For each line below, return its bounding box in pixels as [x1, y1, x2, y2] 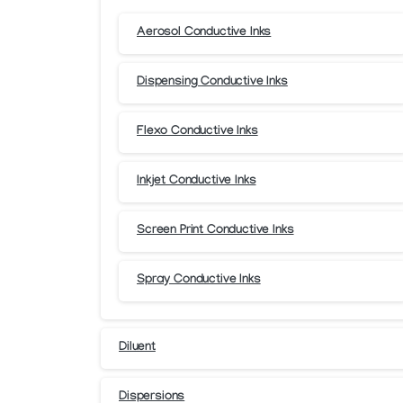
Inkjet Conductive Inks [137, 175, 256, 190]
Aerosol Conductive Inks [137, 26, 272, 41]
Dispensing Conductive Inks [137, 76, 288, 91]
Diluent [119, 341, 156, 356]
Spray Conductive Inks [137, 273, 261, 289]
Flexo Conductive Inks [137, 125, 258, 140]
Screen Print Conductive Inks [137, 224, 294, 239]
